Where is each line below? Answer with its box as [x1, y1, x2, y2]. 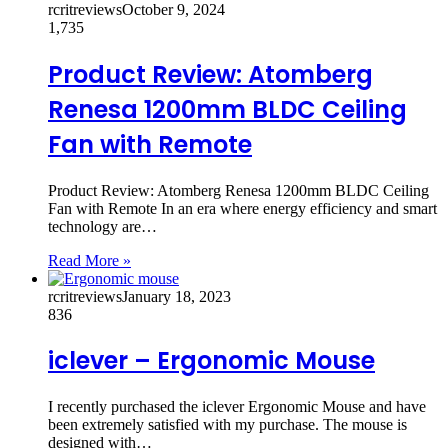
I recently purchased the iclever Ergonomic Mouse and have [48, 398, 426, 416]
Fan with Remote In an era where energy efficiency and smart [48, 199, 437, 217]
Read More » [48, 251, 131, 269]
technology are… [48, 217, 157, 235]
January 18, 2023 [122, 287, 231, 305]
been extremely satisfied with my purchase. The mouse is [48, 416, 407, 434]
